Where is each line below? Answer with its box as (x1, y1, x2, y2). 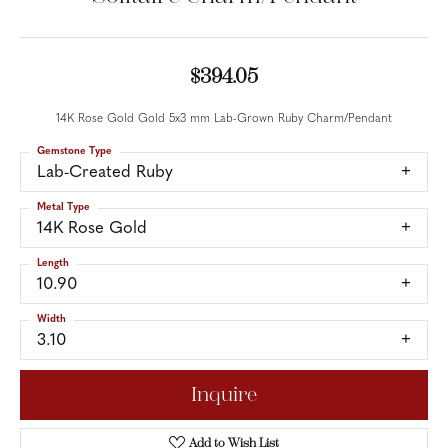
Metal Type (37, 202, 90, 213)
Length (37, 258, 69, 269)
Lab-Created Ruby (37, 164, 173, 181)
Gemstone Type (37, 146, 112, 157)
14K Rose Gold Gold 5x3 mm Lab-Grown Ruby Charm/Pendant (56, 113, 392, 125)
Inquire (191, 383, 257, 407)
